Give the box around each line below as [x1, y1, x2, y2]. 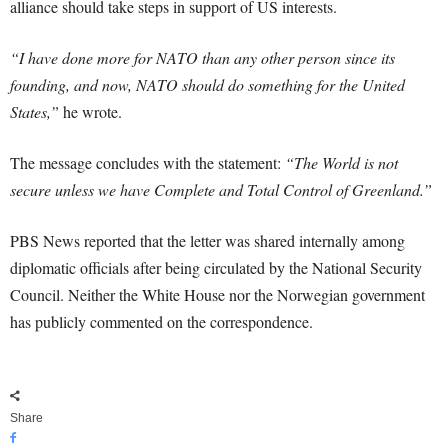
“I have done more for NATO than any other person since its [10, 47, 395, 69]
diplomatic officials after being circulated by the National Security [10, 257, 422, 279]
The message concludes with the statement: [10, 152, 285, 174]
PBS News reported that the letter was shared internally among [10, 230, 405, 252]
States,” [10, 101, 59, 123]
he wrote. [59, 101, 122, 123]
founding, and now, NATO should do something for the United [10, 74, 405, 96]
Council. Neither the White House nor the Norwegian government [10, 284, 425, 306]
